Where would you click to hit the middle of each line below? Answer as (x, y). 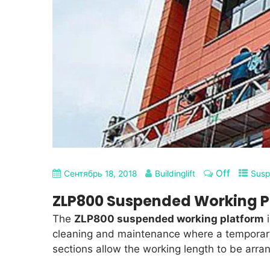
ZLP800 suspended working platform (169, 219)
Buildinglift (175, 174)
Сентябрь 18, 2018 (100, 174)
